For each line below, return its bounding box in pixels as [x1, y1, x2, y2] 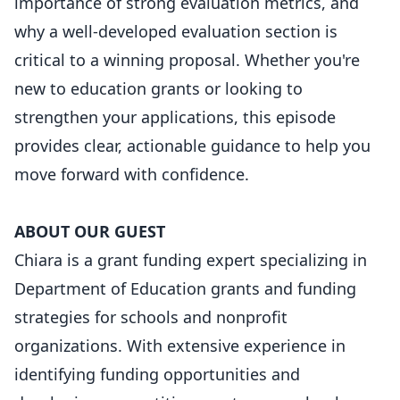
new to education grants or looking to [14, 78, 303, 99]
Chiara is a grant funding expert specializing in [14, 249, 367, 271]
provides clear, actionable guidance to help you [14, 135, 371, 156]
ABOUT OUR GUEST [14, 221, 165, 242]
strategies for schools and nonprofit [14, 306, 287, 328]
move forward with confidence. [14, 163, 249, 185]
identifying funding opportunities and [14, 363, 300, 385]
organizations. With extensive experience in [14, 335, 346, 356]
